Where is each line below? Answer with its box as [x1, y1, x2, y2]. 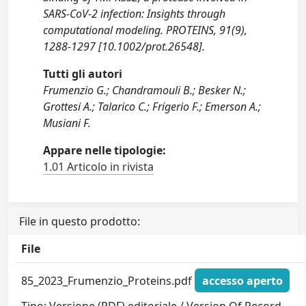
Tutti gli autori [43, 66, 123, 82]
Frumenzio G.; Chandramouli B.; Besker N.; [43, 83, 247, 98]
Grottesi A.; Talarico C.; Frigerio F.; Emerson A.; [43, 99, 262, 115]
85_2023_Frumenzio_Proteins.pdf [21, 273, 195, 288]
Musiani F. [43, 115, 92, 131]
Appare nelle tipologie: [43, 143, 167, 158]
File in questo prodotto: [19, 214, 140, 229]
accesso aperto [201, 273, 283, 288]
